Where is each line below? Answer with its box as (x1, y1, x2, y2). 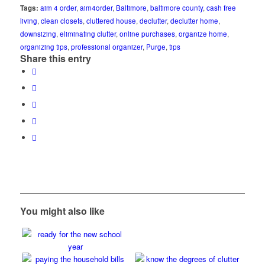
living (20, 15, 37, 25)
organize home (178, 28, 227, 38)
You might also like (20, 203, 105, 218)
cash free (206, 2, 236, 12)
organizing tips (20, 41, 67, 51)
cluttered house (86, 15, 136, 25)
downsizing (20, 28, 56, 38)
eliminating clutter (59, 28, 116, 38)
